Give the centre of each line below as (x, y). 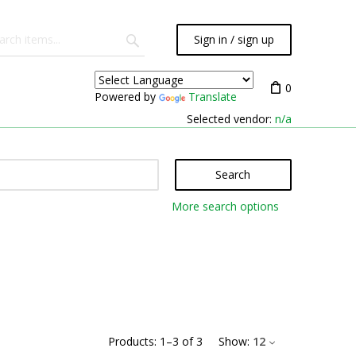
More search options (225, 206)
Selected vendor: (231, 119)
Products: (132, 341)
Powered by (127, 96)
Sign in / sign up (234, 39)
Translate (213, 96)
